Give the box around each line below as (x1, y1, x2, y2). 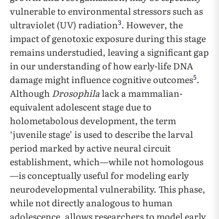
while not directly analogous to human (10, 196, 173, 210)
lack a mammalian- (100, 87, 182, 100)
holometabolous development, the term (10, 114, 176, 128)
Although (10, 87, 52, 100)
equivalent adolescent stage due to (10, 100, 152, 114)
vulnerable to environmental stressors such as (10, 4, 203, 18)
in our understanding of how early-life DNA (10, 59, 193, 73)
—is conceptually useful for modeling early (10, 169, 189, 182)
